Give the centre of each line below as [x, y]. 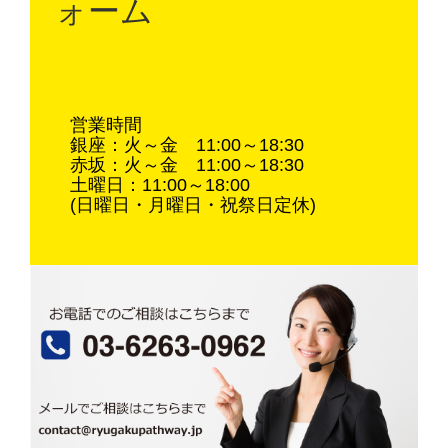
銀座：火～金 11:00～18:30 [187, 145]
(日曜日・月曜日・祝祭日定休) [193, 205]
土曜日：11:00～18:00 [160, 185]
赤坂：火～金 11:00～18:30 [187, 165]
